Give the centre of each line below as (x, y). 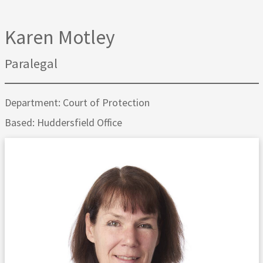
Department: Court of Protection (77, 102)
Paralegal (31, 63)
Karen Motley (60, 37)
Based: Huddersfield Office (63, 123)
